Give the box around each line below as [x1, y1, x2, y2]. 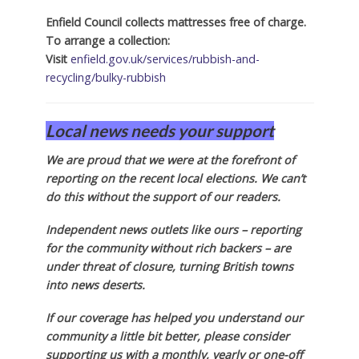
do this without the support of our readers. [45, 189, 280, 205]
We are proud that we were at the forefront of [45, 152, 295, 168]
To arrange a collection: [45, 33, 170, 49]
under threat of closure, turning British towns [45, 258, 293, 274]
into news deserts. [45, 276, 145, 292]
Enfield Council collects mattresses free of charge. [45, 14, 306, 30]
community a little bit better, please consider [45, 328, 289, 344]
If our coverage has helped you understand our [45, 309, 303, 325]
